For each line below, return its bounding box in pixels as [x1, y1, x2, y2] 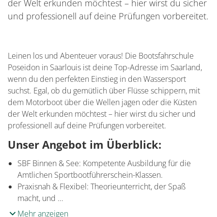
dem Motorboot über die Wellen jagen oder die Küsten [8, 97, 197, 108]
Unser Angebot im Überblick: [8, 137, 161, 152]
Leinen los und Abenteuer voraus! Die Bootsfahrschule [8, 50, 194, 61]
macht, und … [17, 193, 63, 203]
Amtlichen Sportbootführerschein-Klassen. [17, 170, 163, 180]
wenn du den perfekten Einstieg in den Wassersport [8, 74, 186, 84]
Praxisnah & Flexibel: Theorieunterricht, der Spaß [17, 181, 186, 192]
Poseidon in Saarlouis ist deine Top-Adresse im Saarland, [8, 62, 202, 73]
